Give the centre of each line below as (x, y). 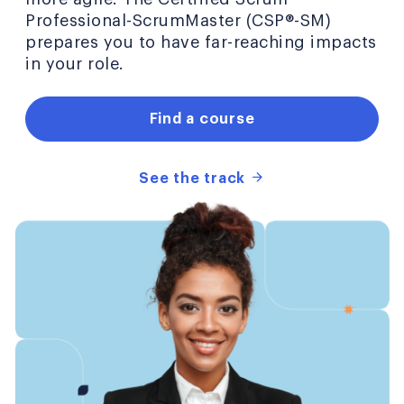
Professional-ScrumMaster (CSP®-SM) (178, 20)
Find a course (202, 119)
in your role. (75, 64)
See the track (194, 178)
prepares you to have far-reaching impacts (201, 42)
